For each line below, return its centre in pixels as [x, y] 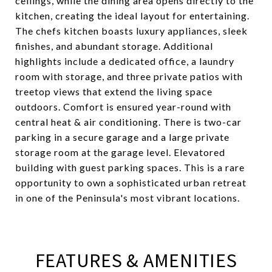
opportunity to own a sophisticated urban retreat [131, 182]
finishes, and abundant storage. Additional [114, 46]
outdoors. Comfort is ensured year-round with [123, 107]
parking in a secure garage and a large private [122, 137]
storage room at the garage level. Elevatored [120, 152]
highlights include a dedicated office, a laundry [125, 61]
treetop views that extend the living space [114, 91]
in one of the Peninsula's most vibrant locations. [127, 198]
